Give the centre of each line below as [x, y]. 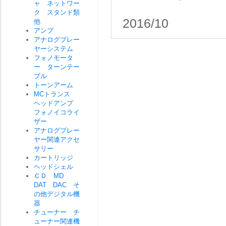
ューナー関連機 [57, 221]
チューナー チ [57, 212]
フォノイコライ [57, 112]
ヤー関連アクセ [57, 139]
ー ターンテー [57, 67]
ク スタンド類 [57, 12]
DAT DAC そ [57, 185]
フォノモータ [53, 58]
